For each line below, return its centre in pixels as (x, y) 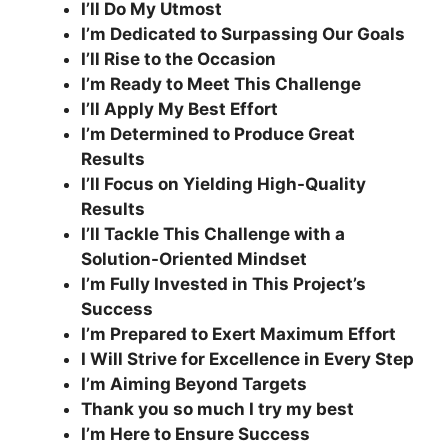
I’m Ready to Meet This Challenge (221, 84)
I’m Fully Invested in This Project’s (223, 284)
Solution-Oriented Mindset (194, 259)
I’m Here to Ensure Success (195, 434)
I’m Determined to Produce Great (218, 134)
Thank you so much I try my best (217, 409)
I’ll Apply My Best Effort (179, 109)
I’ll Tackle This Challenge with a (213, 234)
